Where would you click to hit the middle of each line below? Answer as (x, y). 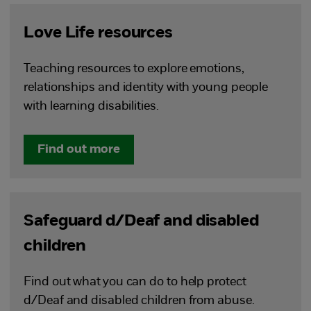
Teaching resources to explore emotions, (134, 69)
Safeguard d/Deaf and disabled (141, 221)
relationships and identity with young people (146, 87)
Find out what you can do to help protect (135, 282)
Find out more (79, 149)
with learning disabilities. (91, 106)
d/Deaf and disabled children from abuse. (139, 301)
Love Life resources (98, 33)
